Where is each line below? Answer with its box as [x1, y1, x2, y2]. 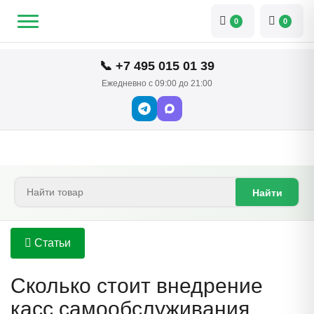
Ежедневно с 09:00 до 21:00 [102, 78, 212, 88]
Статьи [32, 237, 71, 249]
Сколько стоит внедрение [11, 274, 263, 297]
